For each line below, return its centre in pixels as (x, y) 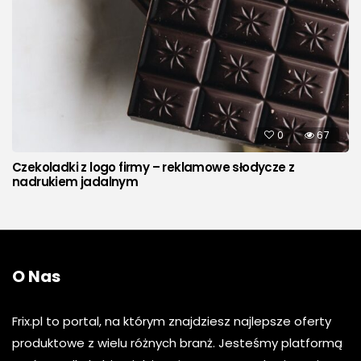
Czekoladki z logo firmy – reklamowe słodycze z (154, 168)
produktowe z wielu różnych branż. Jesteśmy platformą (177, 343)
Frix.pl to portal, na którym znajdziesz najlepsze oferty (172, 322)
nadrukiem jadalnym (75, 182)
